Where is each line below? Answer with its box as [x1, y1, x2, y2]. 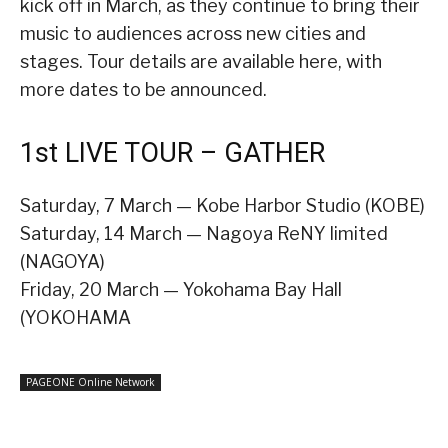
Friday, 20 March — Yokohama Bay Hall [20, 278, 342, 300]
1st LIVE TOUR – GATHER [20, 136, 325, 169]
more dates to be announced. [20, 78, 267, 100]
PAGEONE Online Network [26, 374, 155, 389]
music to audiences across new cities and [20, 22, 366, 44]
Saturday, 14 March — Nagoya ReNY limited [20, 222, 388, 244]
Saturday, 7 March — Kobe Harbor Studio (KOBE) [20, 194, 425, 216]
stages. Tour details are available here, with [20, 50, 382, 72]
